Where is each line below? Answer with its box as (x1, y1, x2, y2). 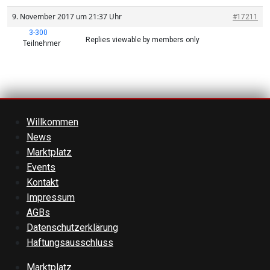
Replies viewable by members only (86, 36, 199, 45)
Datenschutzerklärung (27, 222, 118, 234)
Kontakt (27, 177, 58, 189)
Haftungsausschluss (27, 237, 113, 249)
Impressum (27, 192, 75, 204)
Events (27, 162, 55, 174)
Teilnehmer (23, 38, 61, 49)
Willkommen (27, 116, 78, 128)
